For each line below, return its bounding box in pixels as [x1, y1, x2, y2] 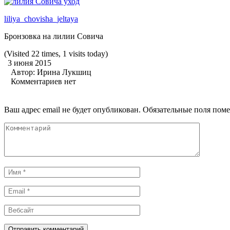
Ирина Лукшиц [37, 67, 91, 76]
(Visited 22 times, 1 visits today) [4, 49, 108, 58]
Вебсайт [4, 204, 32, 213]
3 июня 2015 [8, 58, 51, 67]
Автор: [11, 67, 37, 76]
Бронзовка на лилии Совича [4, 31, 103, 41]
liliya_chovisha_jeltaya [4, 14, 78, 23]
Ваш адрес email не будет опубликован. [4, 105, 141, 114]
